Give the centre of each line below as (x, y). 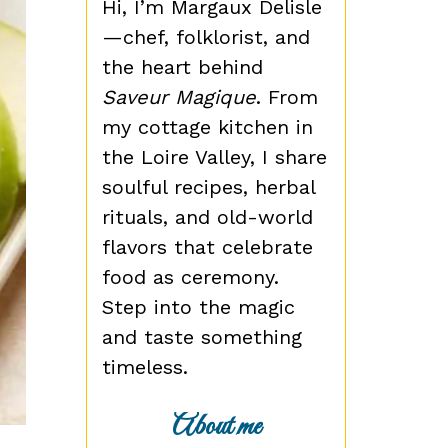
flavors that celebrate (207, 246)
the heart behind (182, 66)
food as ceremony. (190, 276)
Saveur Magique (179, 96)
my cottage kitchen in (207, 126)
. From (287, 96)
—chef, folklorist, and (206, 36)
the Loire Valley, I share (214, 156)
